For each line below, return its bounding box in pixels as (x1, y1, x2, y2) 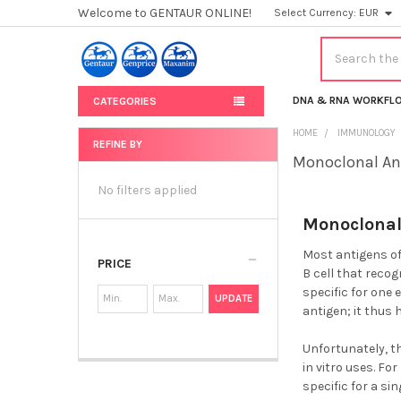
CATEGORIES (92, 94, 157, 107)
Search (320, 38, 362, 54)
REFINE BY (92, 137, 142, 150)
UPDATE (215, 292, 253, 304)
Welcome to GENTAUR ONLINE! (77, 5, 252, 21)
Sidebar (77, 156, 144, 177)
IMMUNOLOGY (337, 126, 397, 139)
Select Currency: (274, 6, 360, 19)
